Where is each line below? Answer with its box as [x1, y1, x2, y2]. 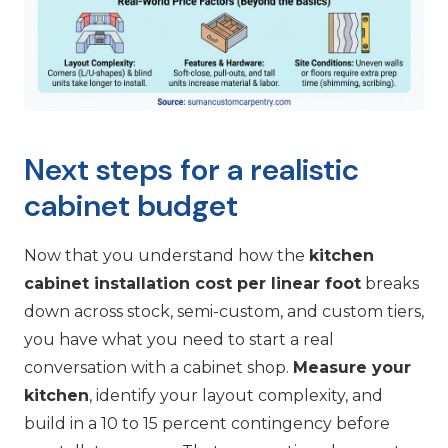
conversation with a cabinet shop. [24, 357, 293, 377]
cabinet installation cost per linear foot [24, 273, 361, 293]
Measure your [293, 357, 411, 377]
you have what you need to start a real [24, 329, 334, 349]
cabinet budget [24, 185, 238, 225]
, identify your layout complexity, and [89, 385, 383, 405]
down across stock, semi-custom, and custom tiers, [24, 301, 424, 321]
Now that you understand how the [24, 245, 309, 265]
